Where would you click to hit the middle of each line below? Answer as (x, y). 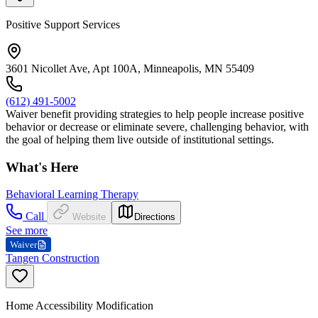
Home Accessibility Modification (79, 306)
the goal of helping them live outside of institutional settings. (140, 139)
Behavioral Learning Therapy (72, 194)
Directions (155, 217)
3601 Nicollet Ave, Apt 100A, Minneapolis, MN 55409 (130, 68)
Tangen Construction (53, 258)
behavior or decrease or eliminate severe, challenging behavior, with (157, 126)
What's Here (42, 167)
